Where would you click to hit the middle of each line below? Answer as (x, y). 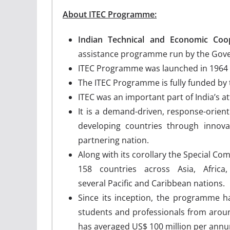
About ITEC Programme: (110, 14)
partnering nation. (113, 140)
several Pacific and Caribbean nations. (151, 183)
